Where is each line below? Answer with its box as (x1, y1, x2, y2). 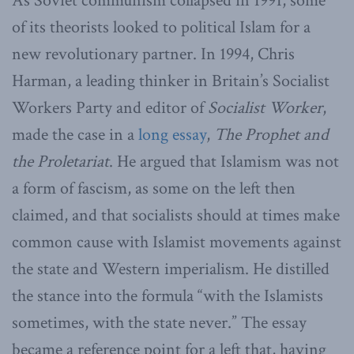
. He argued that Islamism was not (109, 149, 339, 173)
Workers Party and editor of (12, 96, 208, 119)
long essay (138, 122, 206, 146)
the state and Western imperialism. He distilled (12, 257, 330, 281)
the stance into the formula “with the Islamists (12, 284, 323, 307)
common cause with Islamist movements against (12, 230, 341, 254)
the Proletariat (12, 149, 109, 173)
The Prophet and (214, 122, 329, 146)
